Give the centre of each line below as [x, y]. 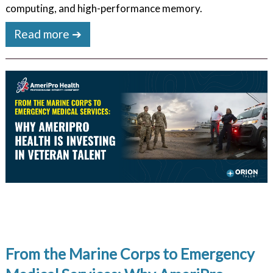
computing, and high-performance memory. [104, 9]
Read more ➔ [48, 34]
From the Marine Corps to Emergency [130, 254]
